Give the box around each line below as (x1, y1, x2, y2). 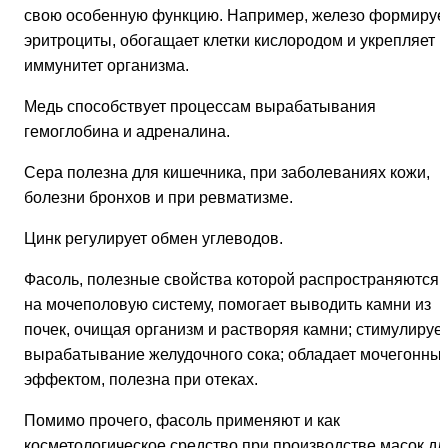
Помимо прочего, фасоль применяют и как (24, 412, 340, 430)
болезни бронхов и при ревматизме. (24, 189, 293, 207)
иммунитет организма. (24, 57, 189, 75)
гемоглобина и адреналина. (24, 123, 230, 141)
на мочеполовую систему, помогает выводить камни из (24, 296, 431, 314)
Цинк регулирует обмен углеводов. (24, 230, 283, 248)
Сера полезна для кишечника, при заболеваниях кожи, (24, 164, 430, 182)
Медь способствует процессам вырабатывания (24, 98, 376, 116)
